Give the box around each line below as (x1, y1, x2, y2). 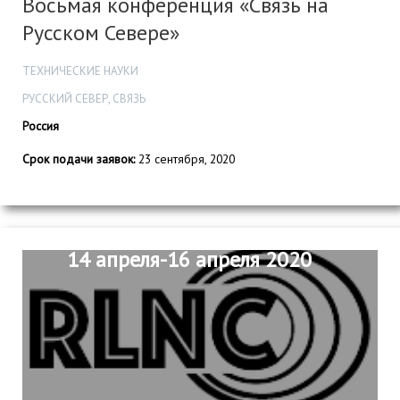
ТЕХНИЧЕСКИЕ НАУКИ (22, 62, 138, 79)
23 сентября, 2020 (135, 150, 235, 167)
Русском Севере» (22, 19, 179, 47)
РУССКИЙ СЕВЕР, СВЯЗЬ (22, 90, 146, 106)
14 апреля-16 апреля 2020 (66, 246, 312, 274)
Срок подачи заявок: (22, 150, 135, 167)
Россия (22, 117, 59, 134)
